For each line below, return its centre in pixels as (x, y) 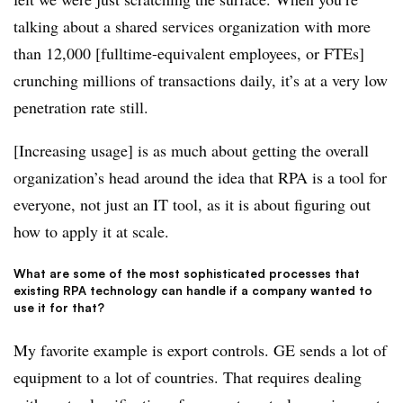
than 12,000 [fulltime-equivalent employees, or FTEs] (189, 54)
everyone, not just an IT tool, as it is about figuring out (192, 205)
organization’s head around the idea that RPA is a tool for (200, 178)
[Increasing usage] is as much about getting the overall (191, 151)
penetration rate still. (81, 107)
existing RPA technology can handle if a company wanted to (193, 290)
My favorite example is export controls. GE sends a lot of (200, 349)
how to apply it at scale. (91, 232)
